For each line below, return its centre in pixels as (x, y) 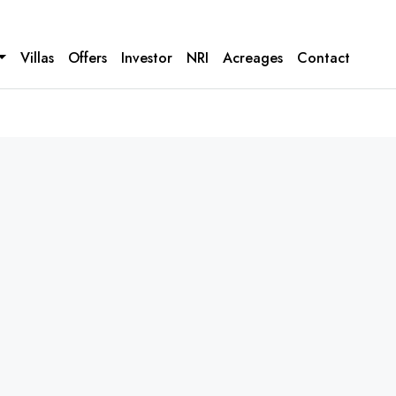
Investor (147, 58)
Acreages (253, 58)
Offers (88, 58)
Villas (37, 58)
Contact (324, 58)
